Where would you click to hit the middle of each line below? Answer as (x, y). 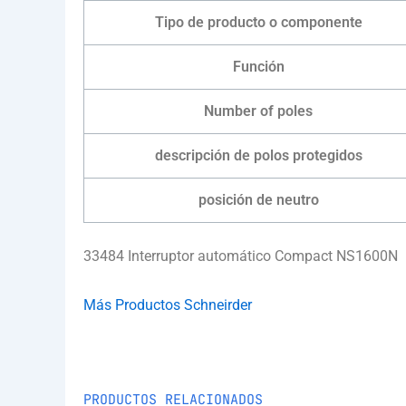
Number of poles (258, 111)
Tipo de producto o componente (258, 22)
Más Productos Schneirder (168, 304)
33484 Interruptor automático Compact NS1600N (241, 256)
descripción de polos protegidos (258, 155)
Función (258, 66)
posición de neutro (258, 199)
